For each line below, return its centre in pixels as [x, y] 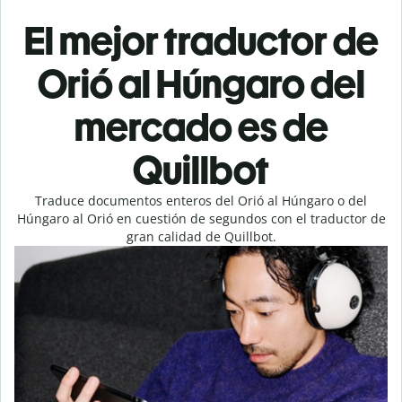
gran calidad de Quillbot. [201, 236]
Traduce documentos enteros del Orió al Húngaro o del [201, 201]
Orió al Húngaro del [201, 84]
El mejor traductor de [201, 41]
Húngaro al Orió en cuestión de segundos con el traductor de [201, 218]
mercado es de [201, 127]
